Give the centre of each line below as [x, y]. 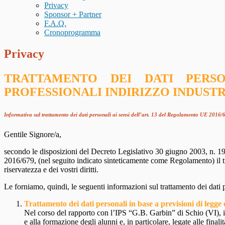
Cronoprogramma [72, 33]
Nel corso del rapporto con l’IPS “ [78, 213]
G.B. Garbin [152, 213]
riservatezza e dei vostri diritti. [51, 170]
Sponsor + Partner [73, 15]
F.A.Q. [55, 24]
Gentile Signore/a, [33, 135]
